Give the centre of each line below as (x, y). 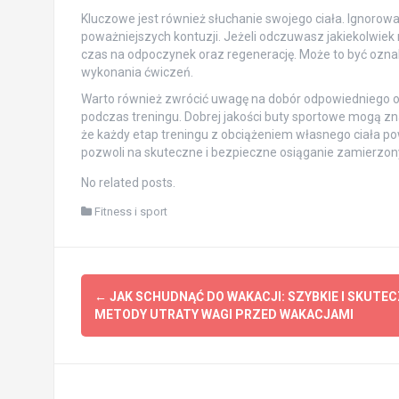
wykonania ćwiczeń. (137, 72)
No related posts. (128, 182)
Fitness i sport (130, 211)
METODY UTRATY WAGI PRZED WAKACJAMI (224, 314)
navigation (138, 325)
